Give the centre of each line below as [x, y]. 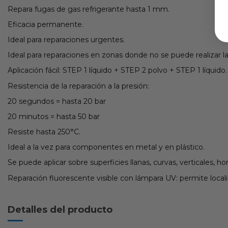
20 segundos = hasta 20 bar [57, 101]
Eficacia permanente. [46, 24]
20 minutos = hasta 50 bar [54, 116]
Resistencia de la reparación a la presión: [78, 86]
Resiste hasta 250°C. [44, 132]
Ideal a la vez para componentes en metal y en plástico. [106, 147]
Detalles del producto [60, 209]
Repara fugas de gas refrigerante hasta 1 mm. [89, 9]
